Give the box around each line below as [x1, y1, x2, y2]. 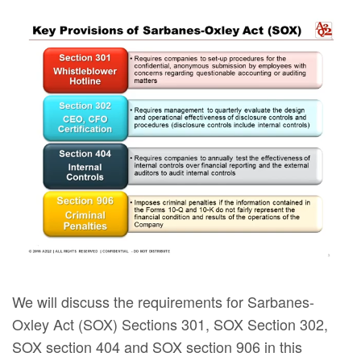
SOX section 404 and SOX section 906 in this [12, 335, 303, 357]
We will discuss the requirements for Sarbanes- [12, 290, 315, 312]
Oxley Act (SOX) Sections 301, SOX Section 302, [12, 313, 329, 334]
